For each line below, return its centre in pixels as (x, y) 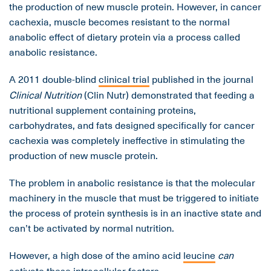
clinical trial (124, 79)
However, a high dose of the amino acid (96, 255)
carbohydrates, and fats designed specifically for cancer (132, 125)
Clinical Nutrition (45, 95)
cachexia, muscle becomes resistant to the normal (119, 21)
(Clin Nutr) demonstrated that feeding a (168, 95)
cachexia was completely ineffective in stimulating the (127, 140)
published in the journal (201, 79)
